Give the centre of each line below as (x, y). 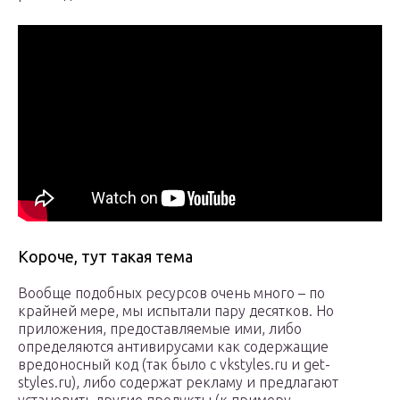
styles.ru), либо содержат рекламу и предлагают (178, 383)
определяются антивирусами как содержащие (173, 347)
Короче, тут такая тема (105, 257)
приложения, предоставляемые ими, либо (160, 329)
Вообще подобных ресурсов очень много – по (171, 293)
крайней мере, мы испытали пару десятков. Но (176, 311)
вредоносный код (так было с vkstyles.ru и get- (174, 365)
